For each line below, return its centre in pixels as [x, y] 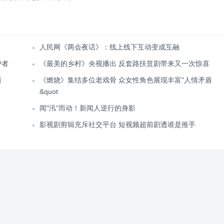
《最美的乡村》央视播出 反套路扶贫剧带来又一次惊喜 [124, 63]
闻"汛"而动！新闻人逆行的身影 [87, 108]
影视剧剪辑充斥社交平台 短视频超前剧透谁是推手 [117, 124]
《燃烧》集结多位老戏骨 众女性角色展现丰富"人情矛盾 [126, 80]
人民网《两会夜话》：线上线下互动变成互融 [109, 47]
